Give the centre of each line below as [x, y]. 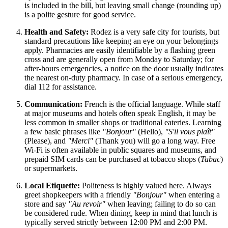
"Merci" [80, 141]
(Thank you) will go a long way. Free [154, 141]
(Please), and [46, 141]
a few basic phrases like [63, 132]
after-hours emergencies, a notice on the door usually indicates [124, 69]
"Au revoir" [87, 204]
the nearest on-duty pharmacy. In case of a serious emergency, [123, 78]
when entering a [193, 195]
